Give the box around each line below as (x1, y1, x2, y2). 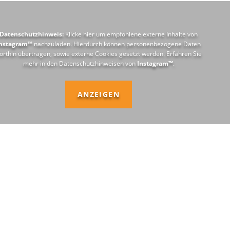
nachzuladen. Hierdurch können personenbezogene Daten (32, 40, 201, 48)
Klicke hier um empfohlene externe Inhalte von (64, 30, 198, 39)
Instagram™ (137, 59, 173, 68)
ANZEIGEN (77, 89, 120, 99)
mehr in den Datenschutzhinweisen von (23, 59, 137, 68)
